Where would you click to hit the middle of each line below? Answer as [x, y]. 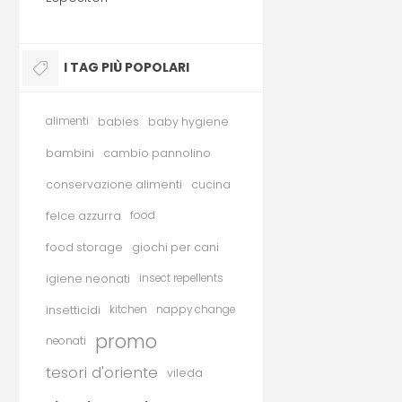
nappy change [196, 310]
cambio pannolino [157, 153]
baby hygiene [188, 122]
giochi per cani [175, 247]
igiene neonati [88, 279]
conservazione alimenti [114, 184]
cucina [211, 184]
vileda [185, 373]
